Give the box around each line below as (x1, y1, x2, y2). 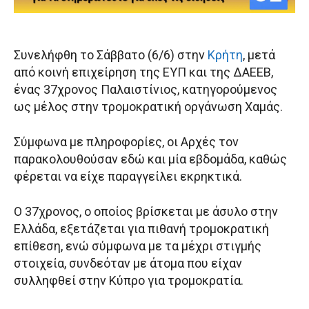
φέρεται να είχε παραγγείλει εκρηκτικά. (14, 169, 242, 184)
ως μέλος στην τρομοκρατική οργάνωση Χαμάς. (14, 99, 283, 114)
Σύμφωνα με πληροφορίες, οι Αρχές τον (14, 134, 239, 150)
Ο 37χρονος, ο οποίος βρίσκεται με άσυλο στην (14, 204, 278, 219)
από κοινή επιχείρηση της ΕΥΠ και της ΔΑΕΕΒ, (14, 65, 273, 80)
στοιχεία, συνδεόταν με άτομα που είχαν (14, 256, 242, 271)
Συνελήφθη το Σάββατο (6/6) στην (14, 48, 208, 63)
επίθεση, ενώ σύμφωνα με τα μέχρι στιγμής (14, 239, 261, 254)
